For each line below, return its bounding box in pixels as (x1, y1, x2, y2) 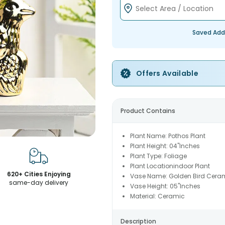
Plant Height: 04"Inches (130, 142, 200, 150)
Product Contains (120, 106, 175, 115)
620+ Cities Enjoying (7, 170, 71, 178)
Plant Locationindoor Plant (130, 162, 210, 170)
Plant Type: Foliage (130, 152, 187, 160)
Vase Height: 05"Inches (130, 182, 200, 190)
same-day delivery (9, 178, 69, 187)
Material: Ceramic (130, 192, 185, 200)
